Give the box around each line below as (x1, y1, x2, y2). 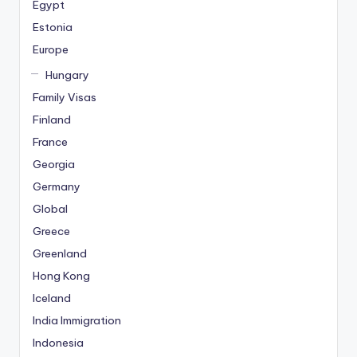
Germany (33, 179, 80, 194)
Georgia (33, 157, 75, 172)
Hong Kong (33, 269, 90, 284)
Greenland (33, 246, 87, 261)
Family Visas (33, 90, 96, 105)
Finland (33, 112, 71, 127)
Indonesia (33, 335, 84, 351)
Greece (33, 224, 70, 239)
